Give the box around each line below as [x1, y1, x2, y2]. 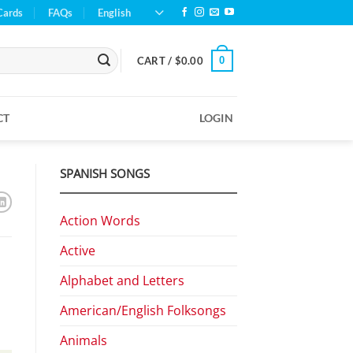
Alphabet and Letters [60, 271, 184, 289]
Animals [60, 331, 107, 349]
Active [60, 241, 95, 259]
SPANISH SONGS [60, 165, 150, 181]
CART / [136, 54, 175, 67]
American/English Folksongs [60, 301, 226, 319]
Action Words [60, 211, 140, 229]
